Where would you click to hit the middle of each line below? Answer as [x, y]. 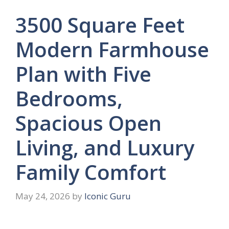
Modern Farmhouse [112, 49]
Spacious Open [88, 123]
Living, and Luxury [105, 147]
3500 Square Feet [100, 25]
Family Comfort [91, 172]
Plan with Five [83, 74]
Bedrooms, [69, 98]
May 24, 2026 [43, 196]
